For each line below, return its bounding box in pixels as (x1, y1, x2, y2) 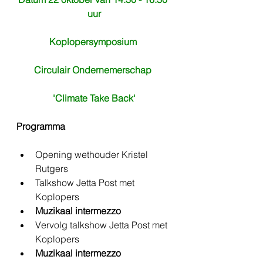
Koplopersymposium (49, 36, 139, 48)
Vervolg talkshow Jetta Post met (35, 219, 170, 231)
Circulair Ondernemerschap (34, 64, 154, 76)
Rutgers (35, 163, 68, 175)
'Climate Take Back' (52, 92, 136, 104)
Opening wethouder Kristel (35, 149, 150, 161)
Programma (16, 120, 65, 133)
